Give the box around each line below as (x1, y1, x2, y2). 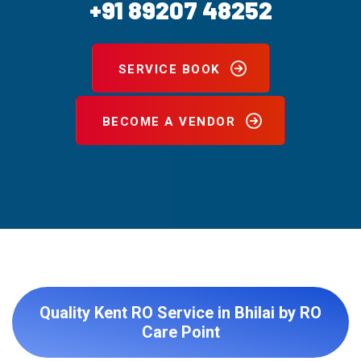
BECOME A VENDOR (102, 114, 236, 129)
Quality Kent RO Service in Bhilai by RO (39, 303, 322, 322)
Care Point (141, 322, 220, 342)
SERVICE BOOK (118, 62, 220, 77)
